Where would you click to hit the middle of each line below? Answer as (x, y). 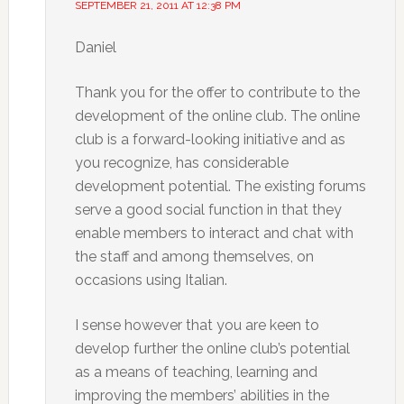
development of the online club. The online (217, 116)
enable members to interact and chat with (214, 233)
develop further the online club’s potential (212, 349)
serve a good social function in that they (208, 210)
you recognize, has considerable (181, 163)
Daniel (95, 47)
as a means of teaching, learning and (196, 372)
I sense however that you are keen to (197, 325)
